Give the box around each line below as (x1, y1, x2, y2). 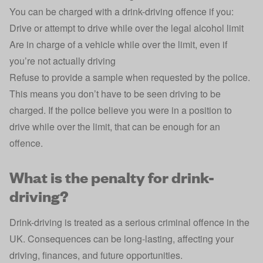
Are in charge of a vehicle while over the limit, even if (9, 38, 227, 51)
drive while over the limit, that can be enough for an (9, 120, 220, 133)
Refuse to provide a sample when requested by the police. (9, 70, 250, 84)
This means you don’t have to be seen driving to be (9, 87, 221, 100)
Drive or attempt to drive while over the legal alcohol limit (9, 21, 244, 35)
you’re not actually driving (9, 54, 116, 68)
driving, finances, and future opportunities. (9, 248, 183, 262)
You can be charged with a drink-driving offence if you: (9, 5, 234, 18)
